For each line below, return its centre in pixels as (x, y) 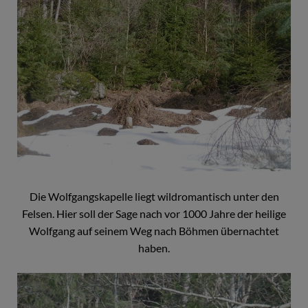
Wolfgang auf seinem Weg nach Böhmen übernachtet (154, 230)
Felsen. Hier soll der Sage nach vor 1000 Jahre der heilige (154, 213)
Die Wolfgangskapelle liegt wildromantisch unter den (154, 196)
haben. (154, 247)
